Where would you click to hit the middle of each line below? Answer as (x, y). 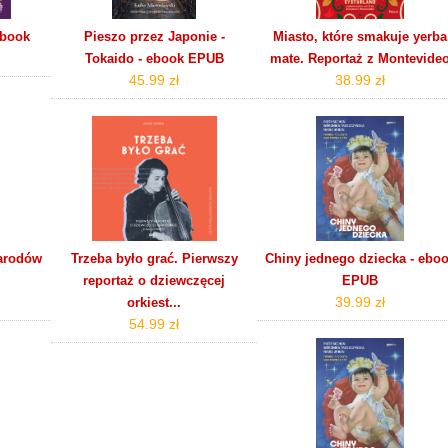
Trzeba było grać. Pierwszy (154, 258)
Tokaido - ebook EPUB (154, 58)
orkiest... (154, 302)
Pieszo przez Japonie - (154, 36)
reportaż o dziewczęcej (154, 280)
